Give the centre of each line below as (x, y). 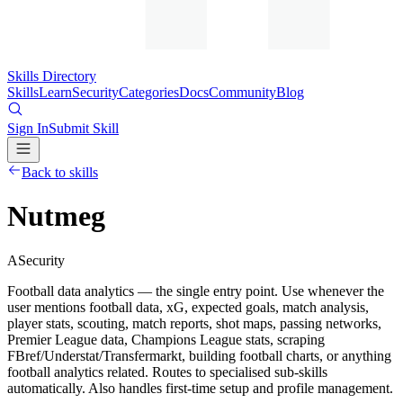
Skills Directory (52, 76)
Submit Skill (84, 128)
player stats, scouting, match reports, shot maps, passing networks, (194, 323)
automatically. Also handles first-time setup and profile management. (200, 388)
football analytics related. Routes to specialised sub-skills (167, 372)
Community (242, 92)
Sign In (28, 128)
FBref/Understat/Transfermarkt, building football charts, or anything (199, 355)
